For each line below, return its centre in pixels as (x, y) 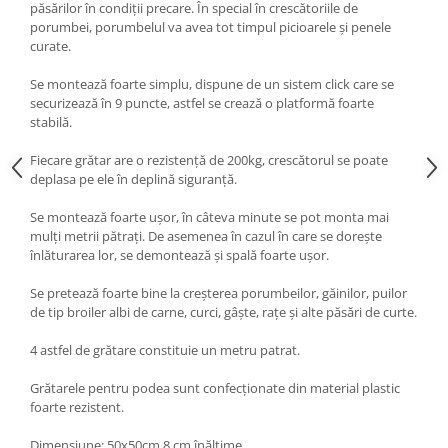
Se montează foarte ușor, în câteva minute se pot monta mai (209, 217)
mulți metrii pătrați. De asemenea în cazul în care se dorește (206, 236)
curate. (50, 46)
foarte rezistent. (77, 407)
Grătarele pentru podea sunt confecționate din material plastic (215, 388)
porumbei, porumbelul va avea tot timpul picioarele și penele (210, 27)
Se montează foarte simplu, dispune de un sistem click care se (212, 84)
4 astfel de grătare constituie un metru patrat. (165, 350)
